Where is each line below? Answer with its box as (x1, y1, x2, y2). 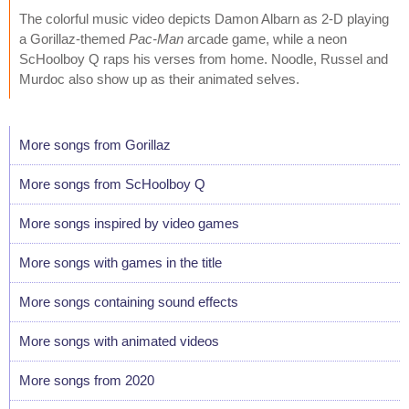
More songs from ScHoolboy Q (19, 175, 205, 192)
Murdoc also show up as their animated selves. (19, 70, 299, 87)
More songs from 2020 (19, 372, 154, 388)
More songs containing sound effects (19, 293, 238, 309)
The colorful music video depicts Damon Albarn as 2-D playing (19, 10, 389, 26)
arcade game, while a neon (184, 30, 347, 47)
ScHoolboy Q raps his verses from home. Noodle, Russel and (19, 50, 388, 67)
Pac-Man (129, 30, 184, 47)
